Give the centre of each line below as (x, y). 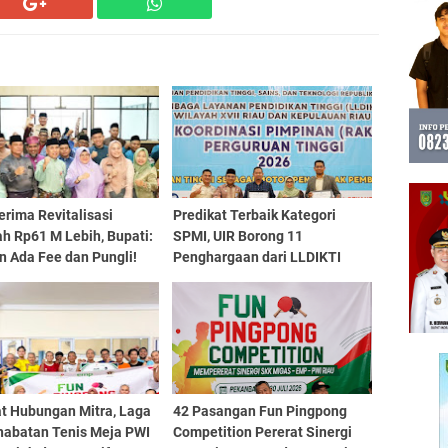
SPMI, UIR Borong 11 (237, 236)
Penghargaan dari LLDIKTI (256, 257)
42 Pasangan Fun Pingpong (259, 411)
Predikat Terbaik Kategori (254, 215)
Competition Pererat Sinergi (262, 432)
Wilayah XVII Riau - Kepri (251, 278)
